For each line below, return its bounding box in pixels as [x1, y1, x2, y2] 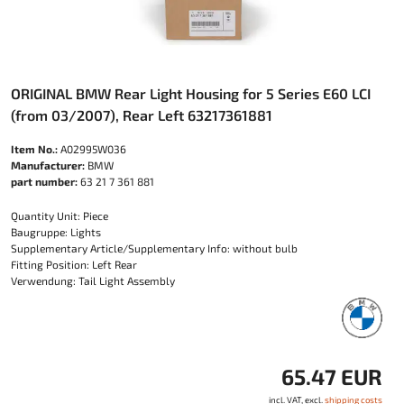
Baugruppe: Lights [11, 225, 101, 239]
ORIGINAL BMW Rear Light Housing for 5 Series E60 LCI [11, 85, 371, 103]
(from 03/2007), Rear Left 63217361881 [11, 106, 272, 124]
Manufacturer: [11, 159, 85, 172]
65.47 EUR [281, 363, 382, 390]
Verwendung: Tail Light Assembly [11, 274, 175, 288]
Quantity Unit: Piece [11, 209, 108, 223]
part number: [11, 175, 78, 188]
